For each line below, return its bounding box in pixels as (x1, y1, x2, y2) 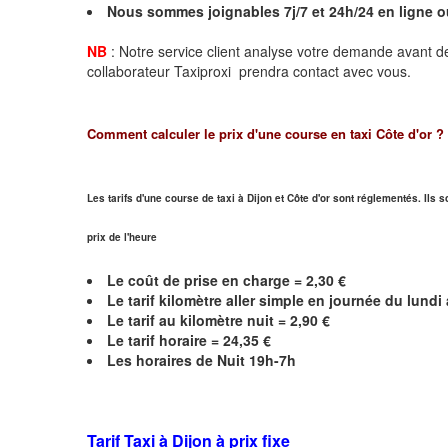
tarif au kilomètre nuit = (128, 309, 290, 330)
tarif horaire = (124, 329, 223, 350)
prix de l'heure (87, 229, 157, 244)
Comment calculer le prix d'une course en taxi (87, 123, 376, 143)
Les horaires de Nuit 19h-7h (107, 349, 300, 370)
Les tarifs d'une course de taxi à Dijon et (87, 190, 287, 205)
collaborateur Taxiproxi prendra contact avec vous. (87, 60, 411, 81)
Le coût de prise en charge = (107, 269, 306, 290)
